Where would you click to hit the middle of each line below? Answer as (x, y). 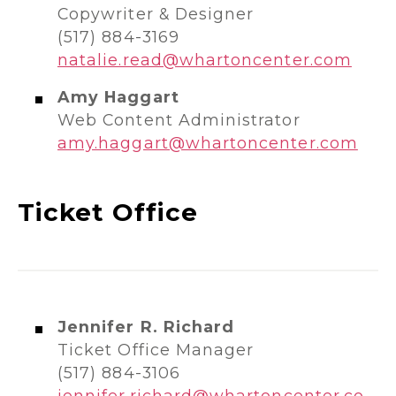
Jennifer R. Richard (146, 327)
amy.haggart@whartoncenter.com (208, 143)
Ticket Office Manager (156, 350)
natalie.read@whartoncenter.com (205, 60)
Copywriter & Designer (156, 14)
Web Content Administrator (179, 120)
